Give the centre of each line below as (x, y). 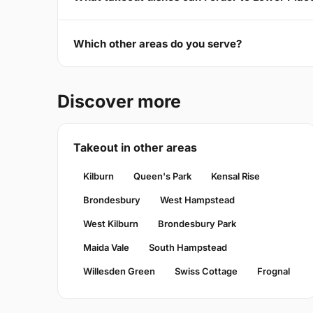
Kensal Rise (235, 176)
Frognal (274, 271)
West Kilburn (111, 224)
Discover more (119, 102)
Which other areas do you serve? (158, 43)
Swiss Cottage (206, 271)
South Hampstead (188, 248)
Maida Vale (106, 248)
